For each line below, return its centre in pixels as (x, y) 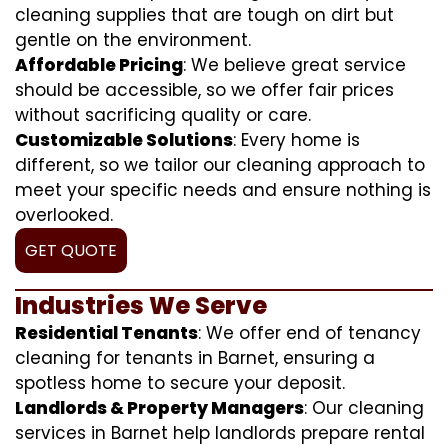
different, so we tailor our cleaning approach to (220, 164)
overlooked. (64, 214)
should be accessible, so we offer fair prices (204, 89)
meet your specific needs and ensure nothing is (223, 189)
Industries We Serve (141, 305)
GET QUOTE (71, 250)
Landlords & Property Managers (159, 407)
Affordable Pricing (99, 64)
